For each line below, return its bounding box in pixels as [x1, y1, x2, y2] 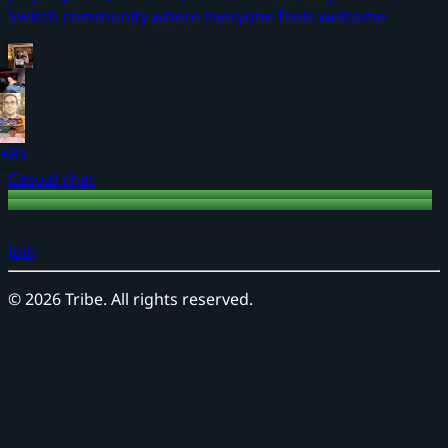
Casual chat [8, 168, 95, 190]
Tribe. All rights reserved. [61, 288, 253, 310]
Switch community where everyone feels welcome [8, 5, 386, 27]
